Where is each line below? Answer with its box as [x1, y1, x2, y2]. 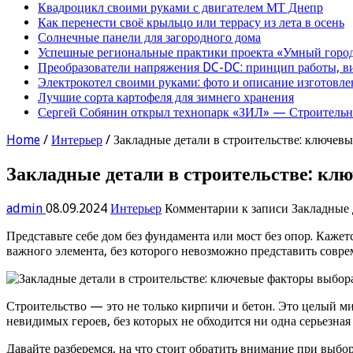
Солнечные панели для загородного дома [38, 29, 261, 45]
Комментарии [165, 200, 239, 216]
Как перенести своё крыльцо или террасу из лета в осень [38, 14, 344, 30]
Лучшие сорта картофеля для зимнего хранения [38, 89, 294, 105]
